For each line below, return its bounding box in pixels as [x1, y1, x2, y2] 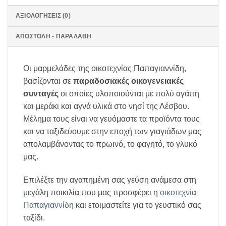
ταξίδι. [23, 213, 45, 222]
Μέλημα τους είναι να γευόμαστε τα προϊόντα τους [23, 114, 200, 123]
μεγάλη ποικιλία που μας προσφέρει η [23, 188, 160, 197]
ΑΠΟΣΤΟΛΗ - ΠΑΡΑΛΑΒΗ [16, 32, 92, 40]
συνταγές [23, 89, 59, 98]
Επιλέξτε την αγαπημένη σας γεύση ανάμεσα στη [23, 175, 196, 184]
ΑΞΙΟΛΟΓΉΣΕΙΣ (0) [16, 12, 71, 19]
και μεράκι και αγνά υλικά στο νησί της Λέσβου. [23, 101, 189, 110]
